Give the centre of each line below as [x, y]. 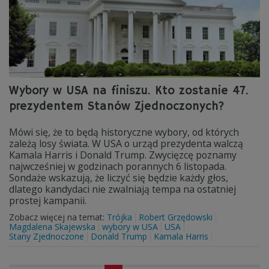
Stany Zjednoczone [47, 236]
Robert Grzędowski [176, 217]
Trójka [119, 217]
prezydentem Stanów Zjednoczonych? [117, 107]
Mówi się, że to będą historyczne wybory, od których [124, 132]
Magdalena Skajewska [52, 227]
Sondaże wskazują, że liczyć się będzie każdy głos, [119, 178]
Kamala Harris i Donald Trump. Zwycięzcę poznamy [123, 155]
